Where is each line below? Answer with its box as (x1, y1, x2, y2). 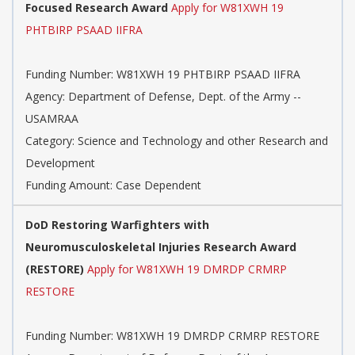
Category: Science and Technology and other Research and (25, 133, 328, 149)
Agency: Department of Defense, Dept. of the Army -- (25, 89, 301, 105)
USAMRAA (25, 111, 78, 127)
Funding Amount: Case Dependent (25, 177, 201, 193)
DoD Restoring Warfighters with (25, 217, 209, 233)
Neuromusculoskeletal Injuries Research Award (25, 239, 296, 255)
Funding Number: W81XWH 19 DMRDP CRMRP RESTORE (25, 328, 319, 344)
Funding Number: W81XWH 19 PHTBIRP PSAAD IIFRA (25, 67, 300, 82)
